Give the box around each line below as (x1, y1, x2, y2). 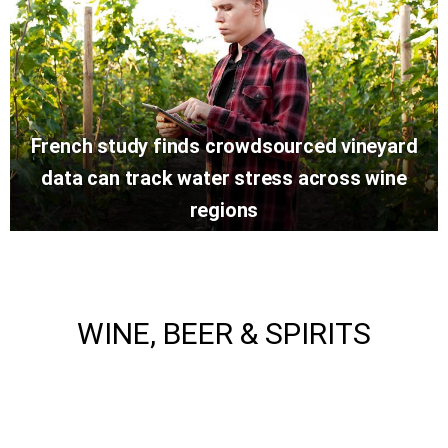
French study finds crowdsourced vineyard (30, 134, 418, 159)
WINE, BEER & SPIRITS (77, 316, 371, 352)
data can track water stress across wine (41, 166, 407, 191)
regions (189, 198, 259, 223)
